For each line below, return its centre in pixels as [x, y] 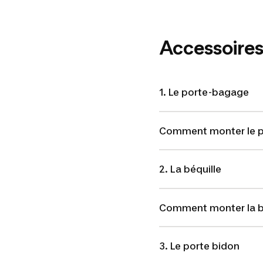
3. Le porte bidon [200, 246]
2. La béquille [190, 169]
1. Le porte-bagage [205, 92]
